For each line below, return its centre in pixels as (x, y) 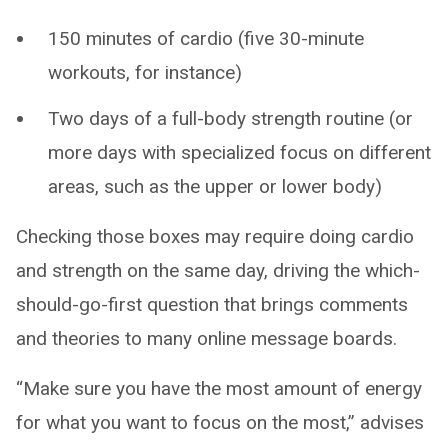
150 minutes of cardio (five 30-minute (206, 38)
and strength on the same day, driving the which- (218, 270)
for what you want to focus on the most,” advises (220, 422)
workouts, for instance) (145, 72)
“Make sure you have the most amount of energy (219, 388)
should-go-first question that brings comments (212, 304)
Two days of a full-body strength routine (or (230, 118)
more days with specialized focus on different (239, 152)
